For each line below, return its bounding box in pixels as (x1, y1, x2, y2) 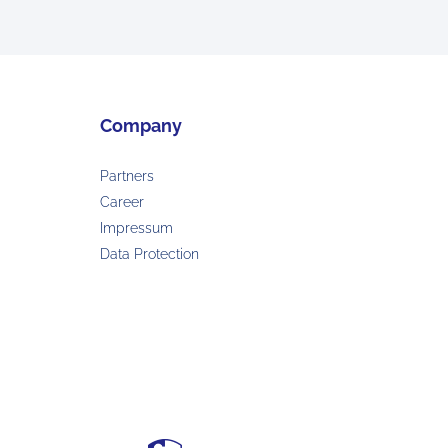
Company (99, 115, 182, 137)
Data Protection (99, 246, 199, 263)
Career (99, 194, 144, 211)
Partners (99, 168, 154, 185)
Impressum (99, 220, 173, 237)
